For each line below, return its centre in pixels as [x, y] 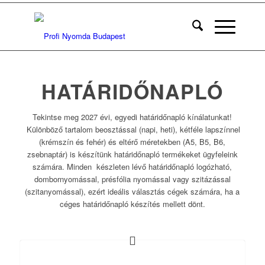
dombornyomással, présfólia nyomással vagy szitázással [132, 179]
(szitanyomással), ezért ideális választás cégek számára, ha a [132, 191]
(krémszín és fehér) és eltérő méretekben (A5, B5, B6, [132, 142]
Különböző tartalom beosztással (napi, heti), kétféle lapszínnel [132, 129]
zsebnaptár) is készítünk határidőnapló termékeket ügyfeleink [132, 154]
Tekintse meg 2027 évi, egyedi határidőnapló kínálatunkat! [132, 117]
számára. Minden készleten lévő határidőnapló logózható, [132, 167]
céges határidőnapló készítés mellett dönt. [132, 204]
